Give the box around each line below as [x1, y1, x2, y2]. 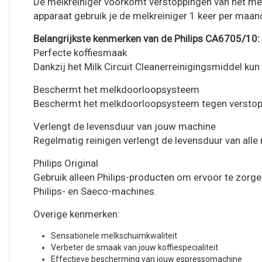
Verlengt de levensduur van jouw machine [33, 120, 216, 132]
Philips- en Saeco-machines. [33, 185, 157, 197]
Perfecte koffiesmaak [33, 47, 127, 58]
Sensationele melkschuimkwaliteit [51, 231, 177, 240]
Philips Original [33, 157, 98, 169]
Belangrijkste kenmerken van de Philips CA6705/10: [33, 33, 260, 44]
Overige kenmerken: [33, 208, 120, 220]
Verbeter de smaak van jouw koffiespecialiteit [51, 243, 218, 252]
